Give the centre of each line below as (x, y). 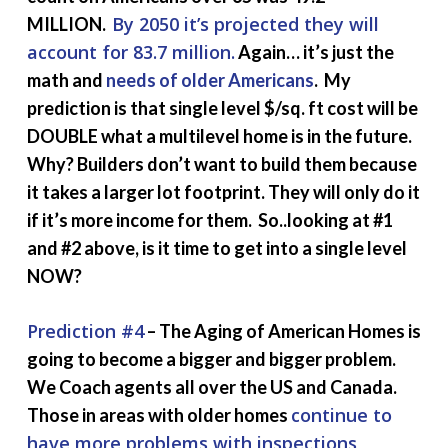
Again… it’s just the (314, 51)
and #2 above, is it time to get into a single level (216, 247)
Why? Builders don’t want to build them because (221, 163)
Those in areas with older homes (158, 414)
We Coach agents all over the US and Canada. (213, 386)
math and (66, 79)
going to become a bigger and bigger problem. (212, 358)
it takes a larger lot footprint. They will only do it (223, 191)
